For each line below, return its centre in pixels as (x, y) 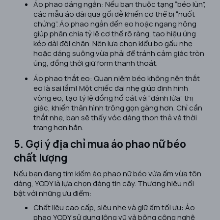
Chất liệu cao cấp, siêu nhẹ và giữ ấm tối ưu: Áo (114, 207)
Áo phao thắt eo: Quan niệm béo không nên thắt (117, 78)
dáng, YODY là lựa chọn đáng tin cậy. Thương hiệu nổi (104, 183)
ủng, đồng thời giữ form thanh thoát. (96, 63)
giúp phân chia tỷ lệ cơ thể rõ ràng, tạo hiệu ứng (115, 34)
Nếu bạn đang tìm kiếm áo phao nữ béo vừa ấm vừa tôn (108, 174)
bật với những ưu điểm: (53, 193)
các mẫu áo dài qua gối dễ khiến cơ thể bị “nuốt (114, 14)
